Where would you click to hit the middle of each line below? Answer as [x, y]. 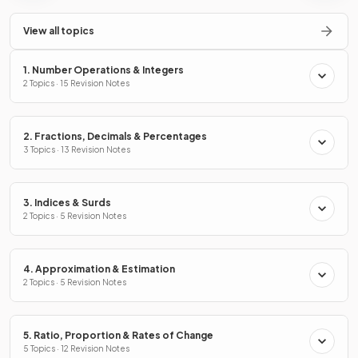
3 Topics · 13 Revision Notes [77, 149]
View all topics [59, 30]
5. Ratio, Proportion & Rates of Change [118, 335]
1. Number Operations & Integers [103, 70]
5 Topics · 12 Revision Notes [76, 348]
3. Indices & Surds [67, 202]
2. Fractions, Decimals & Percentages [115, 136]
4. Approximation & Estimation [99, 268]
